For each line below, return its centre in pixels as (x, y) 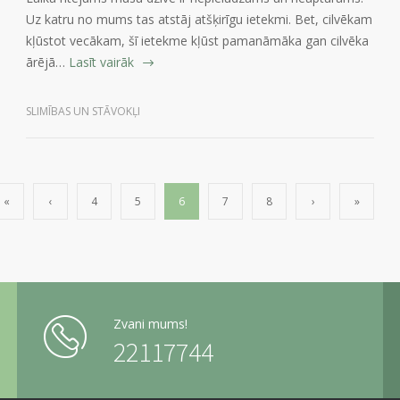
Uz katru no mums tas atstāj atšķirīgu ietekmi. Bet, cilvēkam (199, 20)
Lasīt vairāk (101, 62)
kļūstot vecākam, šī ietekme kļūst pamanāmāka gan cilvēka (197, 41)
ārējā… (46, 62)
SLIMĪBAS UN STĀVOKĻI (83, 112)
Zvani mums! (150, 324)
